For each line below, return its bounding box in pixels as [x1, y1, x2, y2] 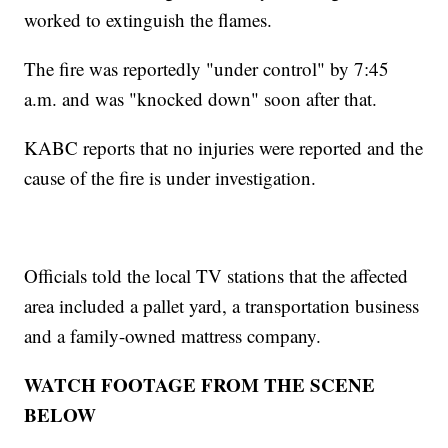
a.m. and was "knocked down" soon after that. [24, 86, 378, 112]
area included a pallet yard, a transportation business [24, 293, 420, 319]
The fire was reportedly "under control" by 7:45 [24, 56, 390, 82]
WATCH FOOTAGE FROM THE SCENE [24, 371, 376, 399]
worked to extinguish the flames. [24, 7, 273, 33]
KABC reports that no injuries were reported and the [24, 135, 424, 161]
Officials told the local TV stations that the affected [24, 263, 409, 289]
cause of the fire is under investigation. [24, 165, 317, 191]
